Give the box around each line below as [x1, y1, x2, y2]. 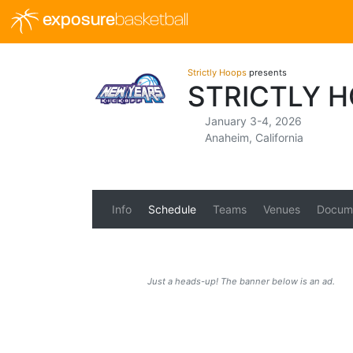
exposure [38, 12, 115, 31]
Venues [262, 203, 300, 216]
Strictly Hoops [188, 67, 247, 78]
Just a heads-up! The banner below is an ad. [147, 276, 335, 287]
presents [247, 67, 287, 78]
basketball [114, 12, 188, 31]
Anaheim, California [204, 131, 303, 144]
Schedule [147, 203, 196, 216]
